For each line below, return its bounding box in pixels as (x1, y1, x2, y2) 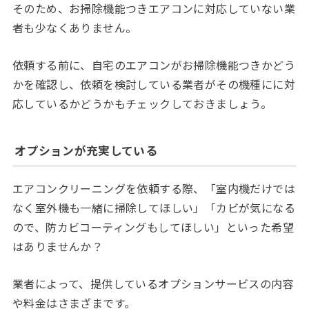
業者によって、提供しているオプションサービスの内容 (12, 275, 294, 292)
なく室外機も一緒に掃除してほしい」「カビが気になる (12, 199, 295, 217)
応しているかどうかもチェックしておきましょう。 (12, 95, 272, 112)
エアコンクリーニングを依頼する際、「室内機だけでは (12, 180, 295, 197)
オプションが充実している (14, 142, 157, 159)
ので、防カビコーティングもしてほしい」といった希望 (12, 219, 294, 236)
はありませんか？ (12, 238, 103, 255)
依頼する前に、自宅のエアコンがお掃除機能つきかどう (12, 57, 295, 74)
